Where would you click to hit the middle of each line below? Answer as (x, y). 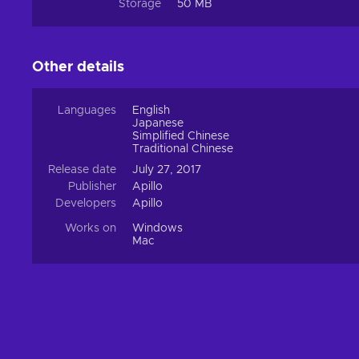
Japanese (158, 124)
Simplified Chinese (181, 137)
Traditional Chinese (183, 149)
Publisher (92, 187)
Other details (78, 68)
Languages (87, 111)
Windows (157, 229)
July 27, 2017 (167, 170)
